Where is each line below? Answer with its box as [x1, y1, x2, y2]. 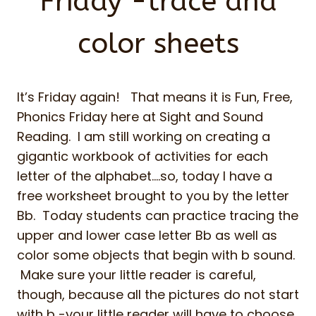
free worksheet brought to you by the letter [17, 187, 289, 205]
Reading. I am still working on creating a [17, 128, 270, 145]
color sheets [77, 27, 239, 60]
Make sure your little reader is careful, [17, 266, 256, 284]
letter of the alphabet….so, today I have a [17, 167, 272, 185]
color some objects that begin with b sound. [17, 246, 295, 264]
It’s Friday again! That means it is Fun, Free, [17, 88, 293, 106]
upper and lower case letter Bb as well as [17, 226, 277, 244]
